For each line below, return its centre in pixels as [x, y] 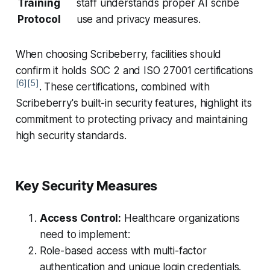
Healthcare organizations [181, 218]
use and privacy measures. [138, 20]
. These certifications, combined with [124, 87]
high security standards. [71, 136]
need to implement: [85, 235]
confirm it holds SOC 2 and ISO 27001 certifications [134, 71]
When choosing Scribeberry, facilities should [118, 55]
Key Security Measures [86, 186]
